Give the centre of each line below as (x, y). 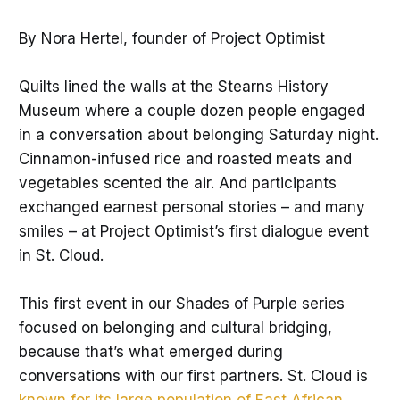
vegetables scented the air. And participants (177, 183)
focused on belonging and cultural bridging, (175, 327)
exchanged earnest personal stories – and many (192, 207)
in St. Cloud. (63, 255)
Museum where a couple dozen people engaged (192, 110)
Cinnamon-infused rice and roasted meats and (185, 158)
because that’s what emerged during (150, 351)
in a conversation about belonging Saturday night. (198, 134)
